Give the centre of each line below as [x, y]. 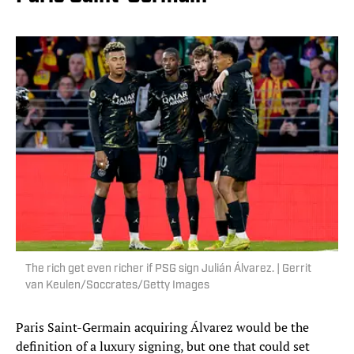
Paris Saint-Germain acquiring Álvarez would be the [162, 328]
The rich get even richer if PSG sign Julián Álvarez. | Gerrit [168, 269]
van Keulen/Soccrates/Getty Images [117, 286]
